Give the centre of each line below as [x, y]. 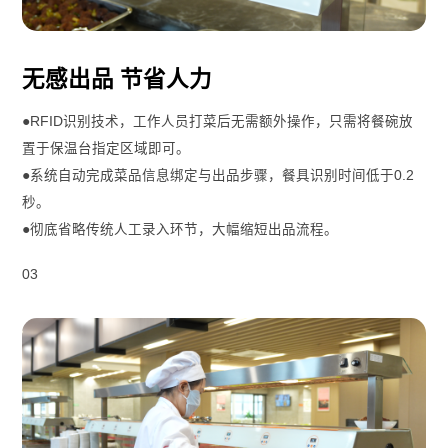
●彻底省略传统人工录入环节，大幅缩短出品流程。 [180, 229]
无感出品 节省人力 [117, 79]
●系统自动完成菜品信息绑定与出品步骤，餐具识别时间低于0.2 [218, 175]
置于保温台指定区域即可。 [106, 148]
